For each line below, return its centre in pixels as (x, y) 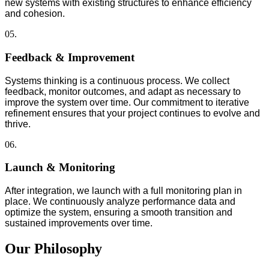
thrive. (18, 124)
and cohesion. (35, 14)
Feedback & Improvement (70, 57)
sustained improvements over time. (79, 223)
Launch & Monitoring (60, 168)
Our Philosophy (53, 248)
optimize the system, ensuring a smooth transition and (119, 213)
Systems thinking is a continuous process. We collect (117, 80)
